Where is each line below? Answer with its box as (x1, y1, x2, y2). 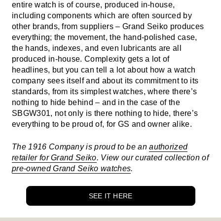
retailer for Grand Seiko (12, 153, 97, 162)
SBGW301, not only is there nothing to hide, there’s (12, 109, 198, 117)
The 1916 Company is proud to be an (12, 142, 149, 151)
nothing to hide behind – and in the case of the (12, 98, 181, 107)
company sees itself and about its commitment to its (12, 76, 199, 85)
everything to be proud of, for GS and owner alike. (12, 119, 192, 128)
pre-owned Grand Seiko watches (12, 164, 131, 173)
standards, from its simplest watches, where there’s (12, 87, 197, 96)
